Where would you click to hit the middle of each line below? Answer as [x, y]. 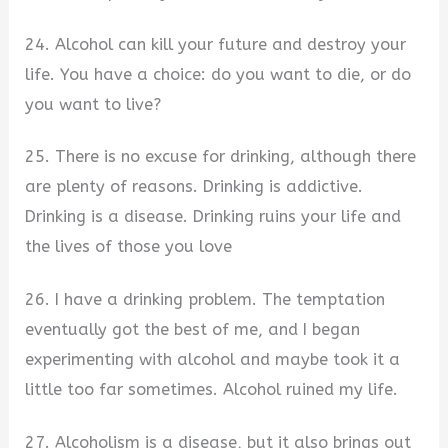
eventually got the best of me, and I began [193, 329]
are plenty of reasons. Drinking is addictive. [194, 187]
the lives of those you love [129, 247]
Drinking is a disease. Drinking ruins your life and [213, 217]
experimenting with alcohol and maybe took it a [213, 359]
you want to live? [93, 104]
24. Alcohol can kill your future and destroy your [216, 44]
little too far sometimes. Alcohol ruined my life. [212, 389]
